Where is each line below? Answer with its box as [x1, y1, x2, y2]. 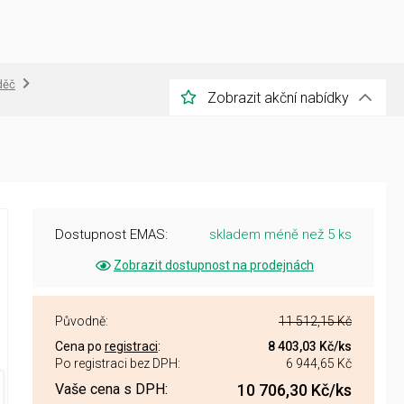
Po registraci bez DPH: [55, 356, 180, 371]
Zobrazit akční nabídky [207, 88, 349, 106]
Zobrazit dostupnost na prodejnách [114, 258, 314, 272]
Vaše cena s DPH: [55, 381, 168, 398]
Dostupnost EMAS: [55, 226, 168, 243]
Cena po [55, 339, 105, 353]
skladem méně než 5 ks [209, 226, 352, 243]
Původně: [55, 314, 108, 328]
